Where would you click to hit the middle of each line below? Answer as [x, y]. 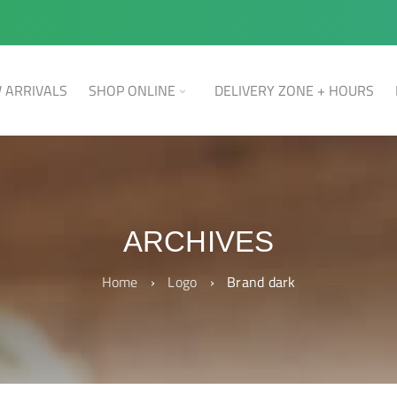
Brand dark [261, 282]
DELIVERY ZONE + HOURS [294, 90]
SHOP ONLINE [132, 90]
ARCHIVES [198, 241]
